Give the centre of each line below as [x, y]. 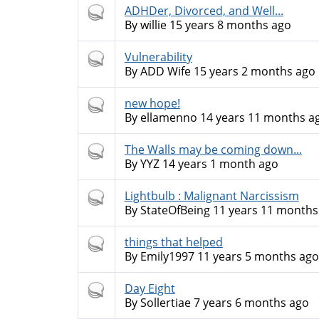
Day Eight [150, 288]
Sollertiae [165, 303]
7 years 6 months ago [250, 303]
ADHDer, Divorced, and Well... [204, 11]
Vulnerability [158, 57]
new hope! [152, 103]
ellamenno [168, 117]
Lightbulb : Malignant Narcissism [211, 196]
